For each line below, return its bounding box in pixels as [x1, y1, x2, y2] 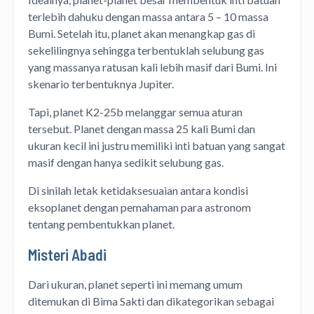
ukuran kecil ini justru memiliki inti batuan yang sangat [28, 138, 285, 152]
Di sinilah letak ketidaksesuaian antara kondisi [28, 183, 248, 197]
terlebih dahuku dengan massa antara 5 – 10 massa [28, 9, 268, 23]
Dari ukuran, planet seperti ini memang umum [28, 277, 243, 291]
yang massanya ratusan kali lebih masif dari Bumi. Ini [28, 60, 277, 74]
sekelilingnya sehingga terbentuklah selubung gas [28, 43, 264, 57]
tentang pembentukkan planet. [28, 217, 175, 231]
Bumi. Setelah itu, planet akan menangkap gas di [28, 26, 255, 40]
